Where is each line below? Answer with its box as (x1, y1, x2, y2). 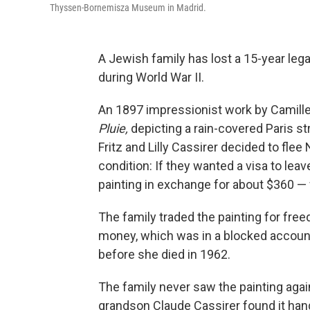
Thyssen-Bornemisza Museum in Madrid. (50, 2, 206, 13)
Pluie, (98, 121, 128, 136)
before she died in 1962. (98, 247, 230, 262)
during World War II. (98, 70, 204, 84)
